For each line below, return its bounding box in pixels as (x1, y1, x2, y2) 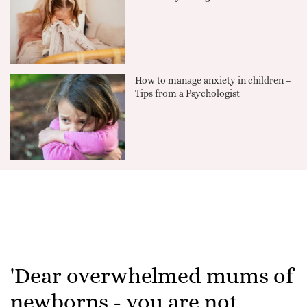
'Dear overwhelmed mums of (10, 263, 293, 288)
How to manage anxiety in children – (135, 74, 292, 86)
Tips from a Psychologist (135, 87, 241, 99)
